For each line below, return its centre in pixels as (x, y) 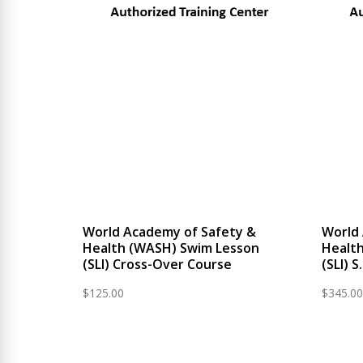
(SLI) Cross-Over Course (157, 264)
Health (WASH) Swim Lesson (171, 248)
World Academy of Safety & (169, 232)
